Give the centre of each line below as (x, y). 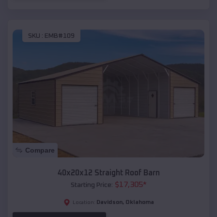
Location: (84, 202)
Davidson (109, 202)
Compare (40, 150)
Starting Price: (92, 185)
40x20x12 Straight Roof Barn (108, 173)
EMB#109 (60, 36)
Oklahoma (139, 202)
